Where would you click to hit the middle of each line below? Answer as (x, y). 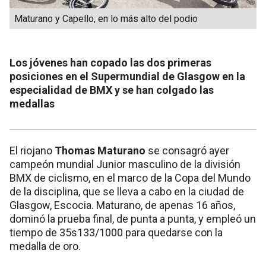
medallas (32, 104)
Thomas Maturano (101, 151)
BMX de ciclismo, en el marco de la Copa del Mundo (130, 178)
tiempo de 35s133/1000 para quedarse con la (116, 233)
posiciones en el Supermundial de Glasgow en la (127, 77)
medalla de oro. (45, 246)
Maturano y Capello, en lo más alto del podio (106, 19)
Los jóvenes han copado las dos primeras (110, 63)
